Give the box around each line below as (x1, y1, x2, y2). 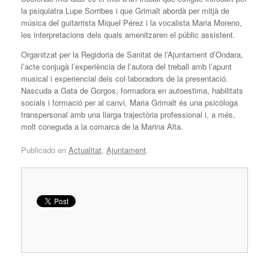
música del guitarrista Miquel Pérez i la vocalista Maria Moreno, (21, 16, 242, 28)
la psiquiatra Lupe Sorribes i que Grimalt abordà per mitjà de (21, 4, 229, 16)
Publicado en (21, 144, 68, 156)
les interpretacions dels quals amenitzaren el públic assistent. (21, 28, 235, 40)
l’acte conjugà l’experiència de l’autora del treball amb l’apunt (21, 60, 232, 72)
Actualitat (68, 144, 101, 156)
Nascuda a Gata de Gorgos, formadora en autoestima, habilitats (21, 84, 243, 96)
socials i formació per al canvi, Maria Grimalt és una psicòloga (21, 96, 238, 108)
